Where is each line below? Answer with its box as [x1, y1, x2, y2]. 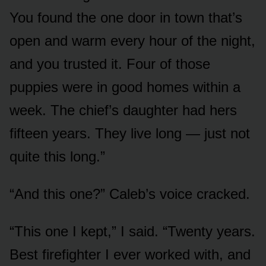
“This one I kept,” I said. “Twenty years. [9, 223, 255, 240]
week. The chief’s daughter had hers [9, 102, 237, 119]
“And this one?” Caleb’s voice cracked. [9, 186, 250, 202]
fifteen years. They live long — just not [9, 125, 250, 142]
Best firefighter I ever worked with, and [9, 246, 251, 263]
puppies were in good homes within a [9, 79, 240, 96]
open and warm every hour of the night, [9, 33, 255, 49]
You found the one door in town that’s [9, 9, 242, 26]
